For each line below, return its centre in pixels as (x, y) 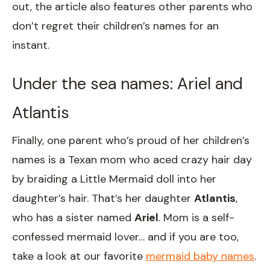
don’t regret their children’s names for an (115, 26)
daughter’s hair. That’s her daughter (103, 198)
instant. (31, 46)
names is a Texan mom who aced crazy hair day (132, 159)
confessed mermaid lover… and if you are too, (125, 237)
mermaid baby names (200, 256)
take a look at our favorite (79, 256)
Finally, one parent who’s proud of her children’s (131, 140)
